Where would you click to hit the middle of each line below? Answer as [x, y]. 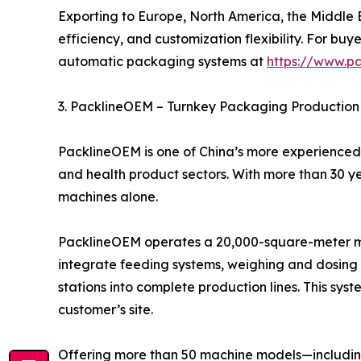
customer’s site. [106, 309]
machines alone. [108, 197]
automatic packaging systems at [162, 61]
